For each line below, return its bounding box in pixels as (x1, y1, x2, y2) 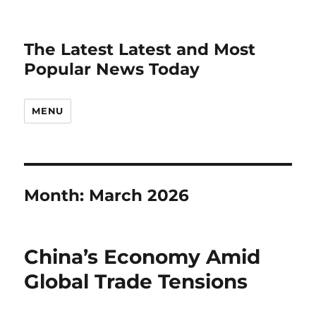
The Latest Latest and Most (24, 39, 256, 59)
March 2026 (89, 186, 190, 205)
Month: (24, 186, 90, 205)
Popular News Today (24, 59, 200, 79)
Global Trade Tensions (24, 269, 248, 293)
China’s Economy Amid (24, 245, 261, 269)
